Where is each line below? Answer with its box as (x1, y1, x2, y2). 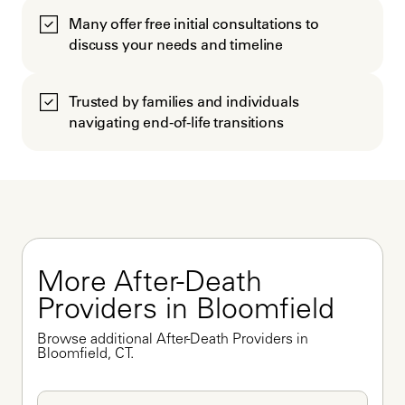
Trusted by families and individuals (69, 92, 299, 111)
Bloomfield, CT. (37, 347, 134, 363)
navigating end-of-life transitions (69, 113, 284, 132)
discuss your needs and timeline (69, 35, 284, 54)
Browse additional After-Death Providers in (37, 333, 308, 348)
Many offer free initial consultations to (69, 14, 319, 33)
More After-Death (37, 270, 262, 300)
